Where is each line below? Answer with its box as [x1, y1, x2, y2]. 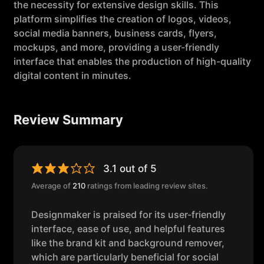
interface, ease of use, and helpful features [31, 223, 225, 235]
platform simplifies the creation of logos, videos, [14, 13, 232, 25]
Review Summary [14, 112, 123, 127]
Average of [31, 181, 72, 190]
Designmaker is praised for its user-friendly [31, 209, 226, 220]
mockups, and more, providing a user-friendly [14, 41, 219, 53]
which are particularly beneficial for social [31, 251, 219, 263]
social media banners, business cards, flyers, [14, 27, 217, 39]
